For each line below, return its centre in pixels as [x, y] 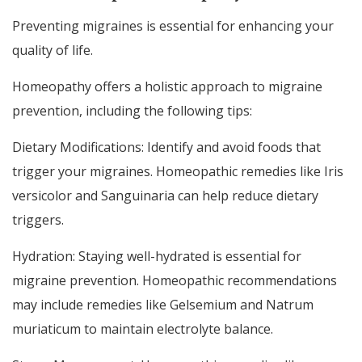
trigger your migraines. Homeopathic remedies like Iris [178, 171]
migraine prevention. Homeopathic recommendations [175, 280]
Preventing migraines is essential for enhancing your [173, 25]
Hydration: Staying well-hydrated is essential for [157, 256]
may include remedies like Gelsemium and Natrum [163, 304]
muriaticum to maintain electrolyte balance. [143, 328]
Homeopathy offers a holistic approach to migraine [167, 86]
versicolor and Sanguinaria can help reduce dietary [165, 195]
